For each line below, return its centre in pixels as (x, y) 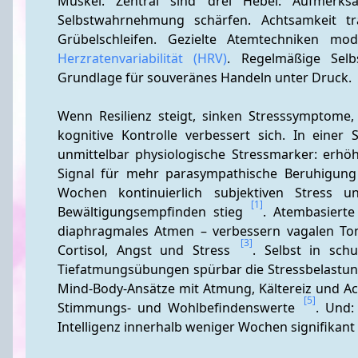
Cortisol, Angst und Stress (148, 250)
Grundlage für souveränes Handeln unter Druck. (205, 78)
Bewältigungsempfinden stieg (154, 212)
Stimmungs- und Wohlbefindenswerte (180, 308)
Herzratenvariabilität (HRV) (143, 58)
